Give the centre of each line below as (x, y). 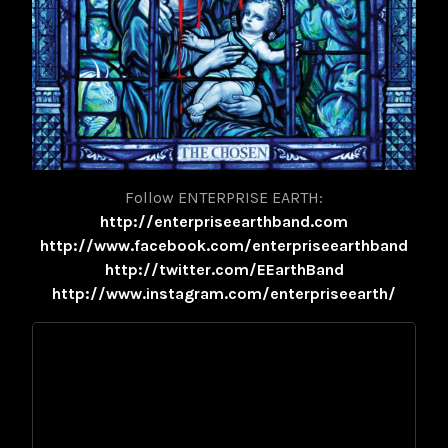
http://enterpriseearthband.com (224, 221)
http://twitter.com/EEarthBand (224, 269)
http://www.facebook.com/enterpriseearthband (224, 245)
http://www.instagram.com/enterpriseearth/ (224, 293)
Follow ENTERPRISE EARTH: (224, 197)
